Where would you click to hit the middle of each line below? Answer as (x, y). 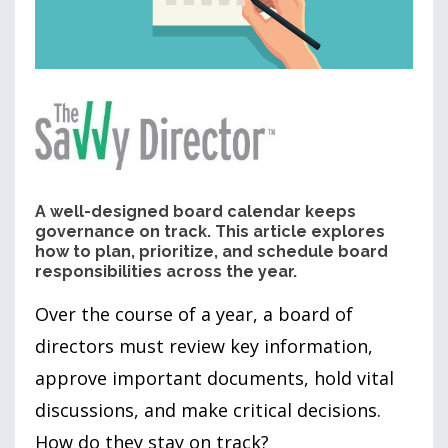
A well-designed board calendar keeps (195, 211)
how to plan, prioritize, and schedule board (211, 251)
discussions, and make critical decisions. (208, 409)
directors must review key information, (204, 345)
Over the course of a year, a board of (194, 313)
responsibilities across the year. (166, 271)
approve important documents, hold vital (214, 377)
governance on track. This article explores (210, 231)
